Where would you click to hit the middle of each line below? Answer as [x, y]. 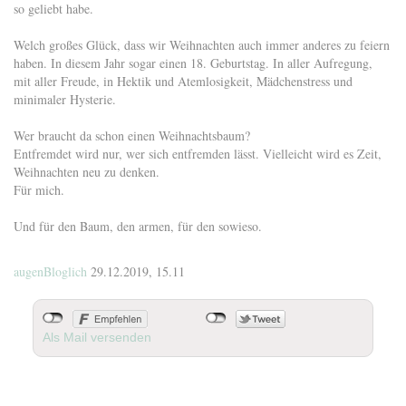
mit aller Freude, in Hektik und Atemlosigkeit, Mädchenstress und [183, 81]
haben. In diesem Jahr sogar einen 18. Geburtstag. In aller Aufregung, [193, 63]
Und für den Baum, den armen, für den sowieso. [138, 226]
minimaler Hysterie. [65, 99]
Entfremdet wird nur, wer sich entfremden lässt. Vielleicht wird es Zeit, [198, 154]
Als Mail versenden [97, 337]
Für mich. [39, 190]
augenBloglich [50, 271]
